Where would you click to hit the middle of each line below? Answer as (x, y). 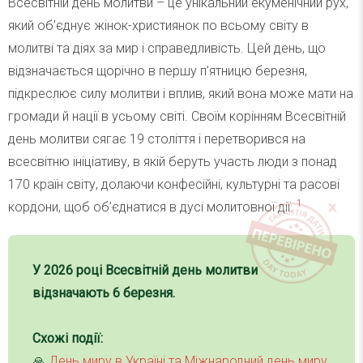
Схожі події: (68, 339)
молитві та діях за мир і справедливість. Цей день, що (167, 49)
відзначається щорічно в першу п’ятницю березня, (158, 71)
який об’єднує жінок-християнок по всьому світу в (158, 26)
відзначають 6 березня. (104, 293)
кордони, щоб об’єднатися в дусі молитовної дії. (152, 207)
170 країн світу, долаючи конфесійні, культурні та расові (174, 185)
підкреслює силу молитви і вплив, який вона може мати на (181, 94)
